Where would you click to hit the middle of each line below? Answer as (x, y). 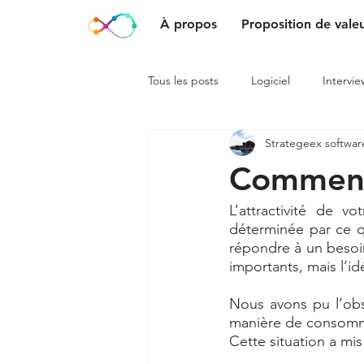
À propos (188, 24)
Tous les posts (183, 80)
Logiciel (271, 80)
